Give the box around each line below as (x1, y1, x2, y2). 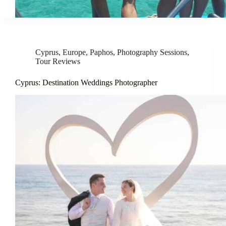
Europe (63, 47, 86, 56)
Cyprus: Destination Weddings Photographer (15, 78, 157, 87)
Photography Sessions (117, 47, 187, 56)
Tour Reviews (35, 56, 80, 66)
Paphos (90, 47, 113, 56)
